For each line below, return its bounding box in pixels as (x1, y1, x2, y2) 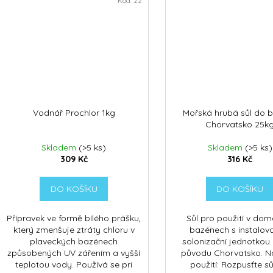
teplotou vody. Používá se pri (15, 259, 133, 271)
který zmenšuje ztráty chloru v (13, 224, 135, 236)
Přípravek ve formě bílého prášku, (7, 213, 141, 224)
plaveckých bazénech (30, 236, 118, 247)
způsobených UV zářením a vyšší (7, 247, 141, 259)
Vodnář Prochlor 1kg (32, 107, 115, 119)
